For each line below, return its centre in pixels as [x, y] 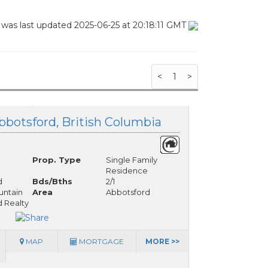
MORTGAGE [100, 242]
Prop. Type [56, 160]
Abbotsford [128, 192]
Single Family [131, 160]
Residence [127, 170]
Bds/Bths [52, 181]
